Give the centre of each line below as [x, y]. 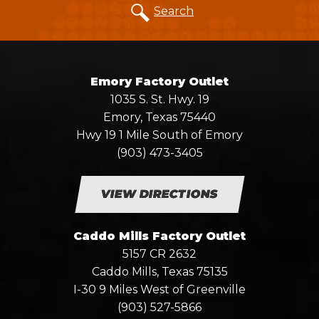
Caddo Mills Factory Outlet [159, 236]
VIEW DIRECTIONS [159, 194]
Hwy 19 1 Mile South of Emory [159, 135]
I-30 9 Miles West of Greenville [159, 289]
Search [174, 11]
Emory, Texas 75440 [159, 117]
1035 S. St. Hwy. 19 [159, 99]
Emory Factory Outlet [159, 81]
